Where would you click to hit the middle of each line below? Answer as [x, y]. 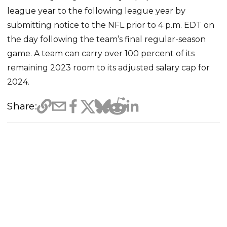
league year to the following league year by [97, 11]
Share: [22, 106]
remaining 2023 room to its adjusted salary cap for [109, 67]
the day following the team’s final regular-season [107, 39]
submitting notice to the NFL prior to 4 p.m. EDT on [111, 25]
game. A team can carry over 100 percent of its [101, 53]
